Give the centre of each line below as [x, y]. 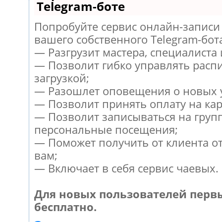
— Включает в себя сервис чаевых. [126, 168]
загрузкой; [61, 78]
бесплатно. [65, 207]
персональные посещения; [106, 130]
